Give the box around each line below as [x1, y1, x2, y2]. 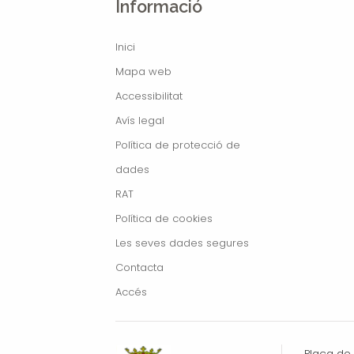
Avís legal [115, 112, 164, 128]
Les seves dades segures [115, 235, 249, 250]
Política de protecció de [115, 137, 240, 153]
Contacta [115, 259, 164, 275]
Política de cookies [115, 210, 213, 226]
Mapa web [115, 63, 171, 79]
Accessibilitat [115, 88, 183, 104]
